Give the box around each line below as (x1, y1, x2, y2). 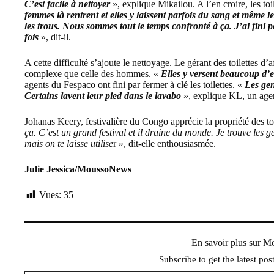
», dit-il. (41, 31, 71, 42)
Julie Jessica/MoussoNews (24, 163, 131, 174)
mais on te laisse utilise (24, 138, 113, 149)
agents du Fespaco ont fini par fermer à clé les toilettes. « (24, 79, 245, 90)
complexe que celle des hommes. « (24, 68, 161, 79)
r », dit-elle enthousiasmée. (113, 138, 216, 149)
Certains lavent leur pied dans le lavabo (24, 90, 181, 101)
